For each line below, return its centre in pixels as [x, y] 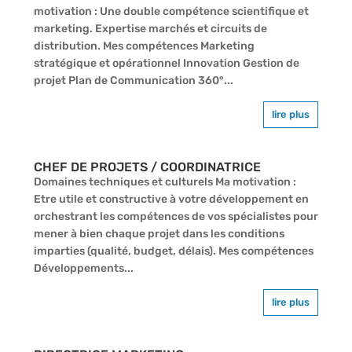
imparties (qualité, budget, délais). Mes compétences [173, 251]
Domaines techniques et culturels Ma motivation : [165, 181]
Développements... [83, 268]
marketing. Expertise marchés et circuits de [150, 28]
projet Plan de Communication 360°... [133, 80]
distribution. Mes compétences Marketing [144, 46]
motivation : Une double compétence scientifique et [171, 11]
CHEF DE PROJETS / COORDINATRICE [147, 167]
